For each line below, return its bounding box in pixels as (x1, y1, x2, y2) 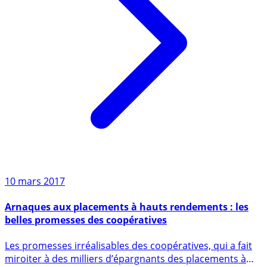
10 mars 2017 (5, 198, 65, 212)
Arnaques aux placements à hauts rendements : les (5, 223, 249, 237)
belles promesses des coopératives (5, 237, 167, 250)
